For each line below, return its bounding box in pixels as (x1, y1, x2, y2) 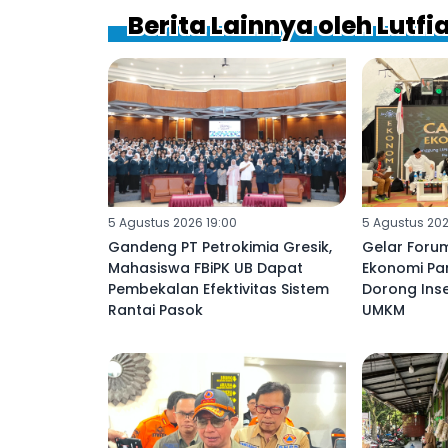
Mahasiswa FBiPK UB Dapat (108, 257, 303, 278)
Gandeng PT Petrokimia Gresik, (108, 236, 332, 257)
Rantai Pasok (108, 299, 203, 320)
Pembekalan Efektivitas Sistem (108, 278, 329, 299)
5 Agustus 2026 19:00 (108, 213, 237, 231)
